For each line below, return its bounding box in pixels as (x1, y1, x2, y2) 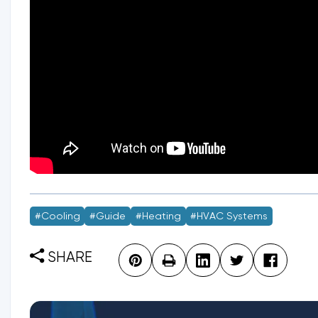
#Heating (135, 211, 181, 221)
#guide (89, 211, 126, 221)
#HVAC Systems (190, 211, 268, 221)
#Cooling (34, 211, 80, 221)
